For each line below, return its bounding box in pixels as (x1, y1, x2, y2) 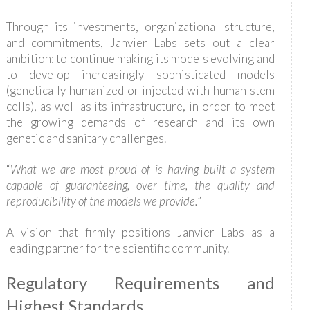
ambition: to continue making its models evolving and (6, 51, 275, 66)
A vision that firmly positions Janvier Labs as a (6, 225, 275, 240)
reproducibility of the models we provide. (6, 194, 197, 209)
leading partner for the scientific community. (6, 241, 229, 256)
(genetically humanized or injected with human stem (6, 83, 275, 98)
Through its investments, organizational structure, (6, 19, 275, 35)
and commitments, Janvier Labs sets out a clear (6, 35, 275, 51)
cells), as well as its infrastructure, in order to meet (6, 99, 275, 114)
